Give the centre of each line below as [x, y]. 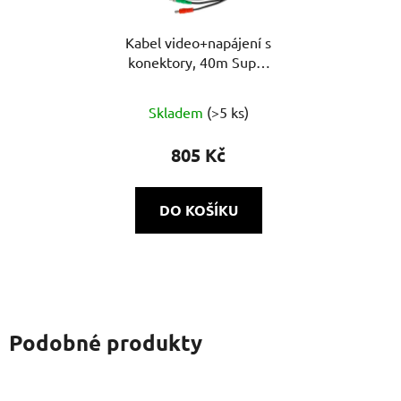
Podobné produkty [106, 342]
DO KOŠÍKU [198, 209]
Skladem [177, 111]
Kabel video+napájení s [198, 42]
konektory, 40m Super [198, 61]
